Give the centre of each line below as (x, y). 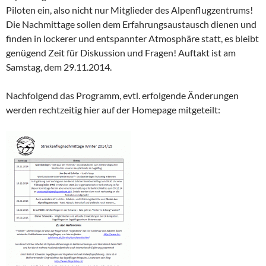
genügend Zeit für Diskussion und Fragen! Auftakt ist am (121, 52)
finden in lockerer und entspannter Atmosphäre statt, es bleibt (132, 38)
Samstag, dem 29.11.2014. (59, 66)
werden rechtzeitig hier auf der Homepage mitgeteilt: (113, 109)
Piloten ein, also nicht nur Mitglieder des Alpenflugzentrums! (129, 9)
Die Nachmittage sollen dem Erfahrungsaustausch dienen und (131, 24)
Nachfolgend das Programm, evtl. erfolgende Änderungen (122, 95)
